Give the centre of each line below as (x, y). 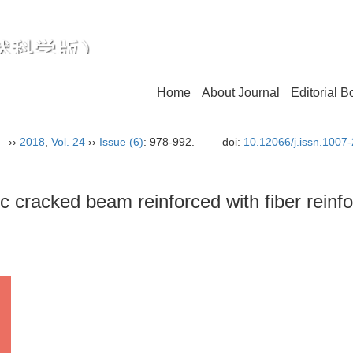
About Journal (241, 93)
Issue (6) (121, 142)
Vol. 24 (68, 142)
